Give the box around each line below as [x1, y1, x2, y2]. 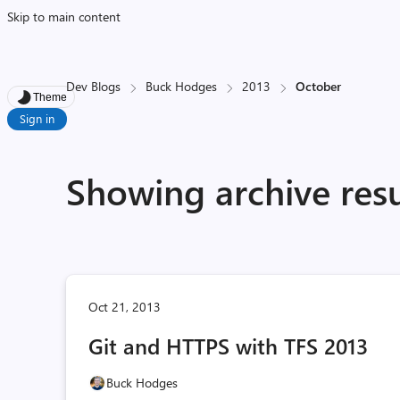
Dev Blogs [66, 78, 121, 95]
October [296, 78, 342, 95]
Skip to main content [7, 8, 121, 25]
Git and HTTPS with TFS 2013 [88, 331, 369, 360]
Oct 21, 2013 [88, 298, 162, 315]
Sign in [20, 111, 54, 126]
